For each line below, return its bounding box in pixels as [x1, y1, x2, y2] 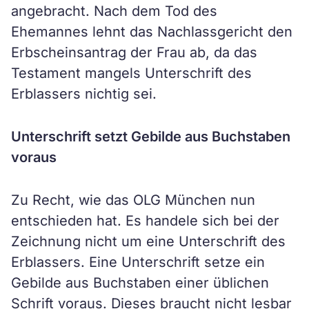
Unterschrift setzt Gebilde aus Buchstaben [11, 128, 290, 145]
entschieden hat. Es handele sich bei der [11, 212, 279, 229]
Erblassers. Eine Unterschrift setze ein [11, 254, 265, 270]
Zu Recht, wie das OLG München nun [11, 192, 255, 208]
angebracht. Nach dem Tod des [11, 3, 217, 19]
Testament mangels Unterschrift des [11, 65, 252, 81]
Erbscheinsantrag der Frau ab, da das [11, 44, 257, 61]
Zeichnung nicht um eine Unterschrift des [11, 233, 286, 250]
